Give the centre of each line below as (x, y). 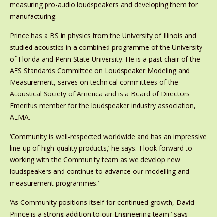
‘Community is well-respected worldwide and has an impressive (108, 137)
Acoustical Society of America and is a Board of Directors (100, 94)
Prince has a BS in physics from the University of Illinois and (103, 36)
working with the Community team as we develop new (95, 160)
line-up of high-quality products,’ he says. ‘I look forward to (101, 148)
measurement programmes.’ (54, 183)
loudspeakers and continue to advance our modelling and (99, 171)
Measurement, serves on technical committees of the (94, 82)
